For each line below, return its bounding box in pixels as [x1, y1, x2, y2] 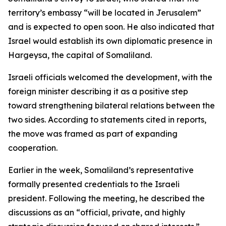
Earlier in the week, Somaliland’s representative [8, 165, 194, 175]
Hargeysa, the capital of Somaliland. [8, 50, 152, 60]
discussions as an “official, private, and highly [8, 207, 185, 217]
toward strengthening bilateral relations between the [8, 100, 215, 110]
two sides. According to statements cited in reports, [8, 115, 206, 125]
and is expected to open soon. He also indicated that [8, 22, 214, 32]
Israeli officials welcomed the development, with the [8, 72, 212, 82]
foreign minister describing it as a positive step [8, 86, 188, 96]
